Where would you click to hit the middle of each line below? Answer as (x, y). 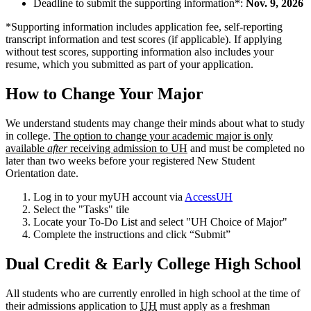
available (26, 149)
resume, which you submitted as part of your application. (129, 65)
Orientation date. (42, 174)
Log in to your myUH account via (109, 197)
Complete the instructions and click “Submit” (132, 235)
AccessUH (209, 197)
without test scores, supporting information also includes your (140, 52)
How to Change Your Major (107, 94)
